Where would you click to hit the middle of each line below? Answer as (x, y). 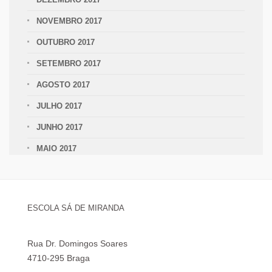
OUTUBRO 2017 (66, 42)
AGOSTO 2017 (63, 85)
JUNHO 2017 (59, 127)
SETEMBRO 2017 (69, 64)
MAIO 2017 (56, 149)
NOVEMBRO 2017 (69, 21)
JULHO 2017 (59, 106)
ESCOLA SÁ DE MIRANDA (76, 208)
